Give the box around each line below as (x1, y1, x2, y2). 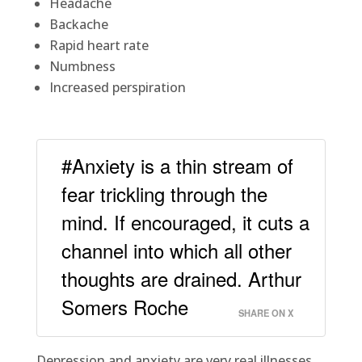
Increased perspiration (48, 78, 186, 97)
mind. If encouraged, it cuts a (61, 208, 309, 237)
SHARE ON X (238, 306, 294, 320)
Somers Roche (61, 293, 188, 322)
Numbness (48, 57, 116, 76)
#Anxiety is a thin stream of (61, 151, 293, 180)
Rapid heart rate (48, 36, 149, 55)
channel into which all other (61, 236, 292, 265)
